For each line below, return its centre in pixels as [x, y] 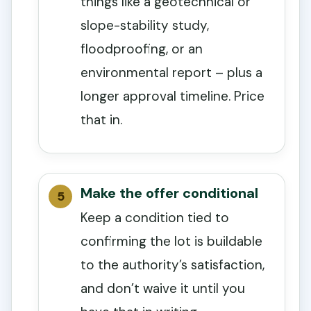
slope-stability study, [145, 26]
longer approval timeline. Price [173, 96]
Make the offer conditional [169, 193]
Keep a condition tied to [155, 218]
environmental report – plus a [171, 73]
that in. [101, 120]
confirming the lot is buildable [171, 242]
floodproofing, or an [142, 49]
